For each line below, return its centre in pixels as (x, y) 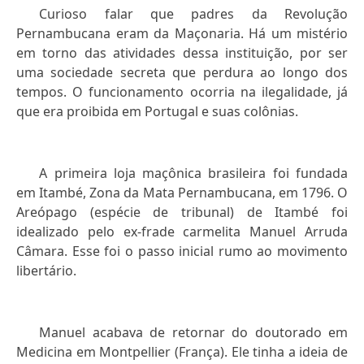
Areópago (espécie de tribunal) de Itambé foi (182, 212)
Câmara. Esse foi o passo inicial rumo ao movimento (182, 251)
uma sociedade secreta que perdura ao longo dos (182, 73)
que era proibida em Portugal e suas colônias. (157, 112)
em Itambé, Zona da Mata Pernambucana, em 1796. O (182, 193)
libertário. (46, 271)
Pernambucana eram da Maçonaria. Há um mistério (182, 34)
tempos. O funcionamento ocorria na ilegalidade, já (182, 92)
